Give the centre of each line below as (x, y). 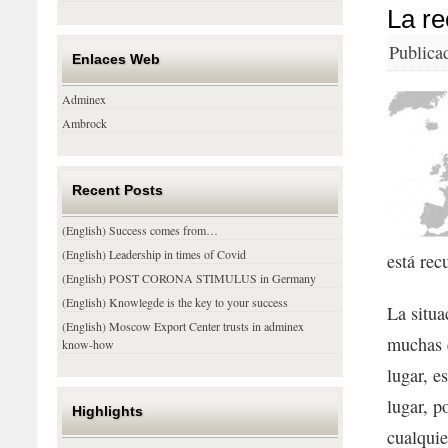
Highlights (108, 411)
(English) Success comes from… (140, 230)
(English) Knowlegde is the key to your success (175, 302)
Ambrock (85, 123)
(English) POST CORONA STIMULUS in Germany (189, 278)
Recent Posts (118, 190)
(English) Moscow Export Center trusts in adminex (183, 326)
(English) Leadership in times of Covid (154, 254)
